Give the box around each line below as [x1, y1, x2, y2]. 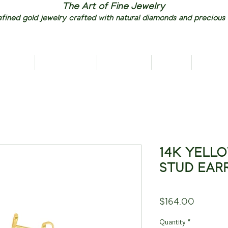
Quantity [159, 217, 186, 226]
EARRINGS [105, 58, 141, 67]
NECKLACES [43, 58, 87, 67]
